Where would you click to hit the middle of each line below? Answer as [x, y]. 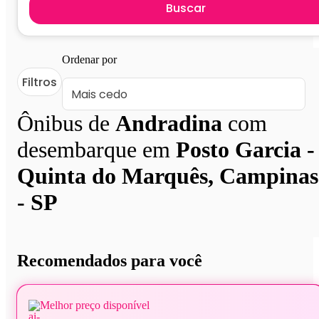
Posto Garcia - [245, 150]
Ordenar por [89, 60]
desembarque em [96, 150]
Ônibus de [66, 124]
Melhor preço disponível [95, 305]
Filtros [40, 82]
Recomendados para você [110, 260]
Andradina [169, 124]
